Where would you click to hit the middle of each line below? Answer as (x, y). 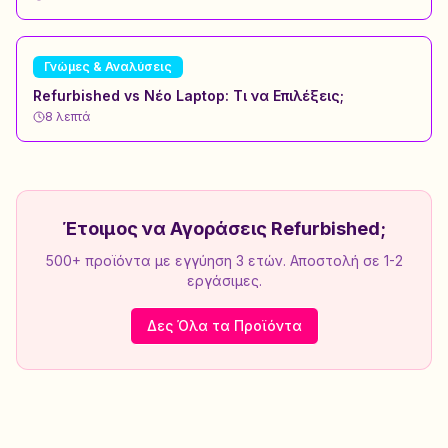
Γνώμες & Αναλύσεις (108, 66)
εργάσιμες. (224, 280)
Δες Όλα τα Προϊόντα (224, 325)
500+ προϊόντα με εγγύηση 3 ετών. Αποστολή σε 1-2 (224, 260)
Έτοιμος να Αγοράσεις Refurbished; (224, 228)
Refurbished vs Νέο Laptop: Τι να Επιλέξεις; (188, 95)
